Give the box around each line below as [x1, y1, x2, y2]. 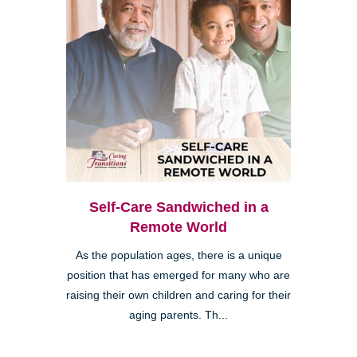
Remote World [130, 219, 227, 236]
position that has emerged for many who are [67, 269, 290, 282]
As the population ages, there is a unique [75, 249, 282, 262]
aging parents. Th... [129, 309, 228, 322]
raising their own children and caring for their [66, 289, 291, 302]
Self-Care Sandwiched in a [88, 199, 269, 216]
